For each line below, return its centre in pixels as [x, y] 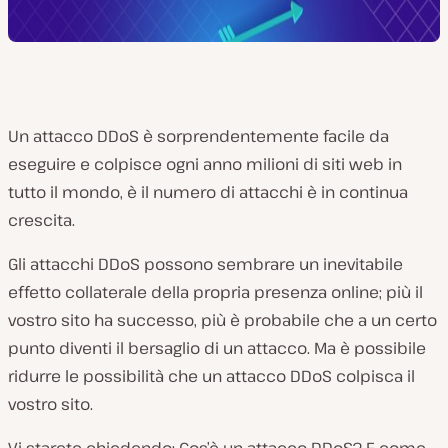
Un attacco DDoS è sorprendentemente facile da [198, 136]
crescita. [41, 220]
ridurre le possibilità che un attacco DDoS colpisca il [211, 376]
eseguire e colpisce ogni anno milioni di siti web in [205, 164]
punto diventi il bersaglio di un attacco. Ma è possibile [217, 348]
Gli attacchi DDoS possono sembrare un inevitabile [205, 264]
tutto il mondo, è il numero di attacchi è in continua [208, 192]
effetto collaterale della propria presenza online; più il [215, 292]
